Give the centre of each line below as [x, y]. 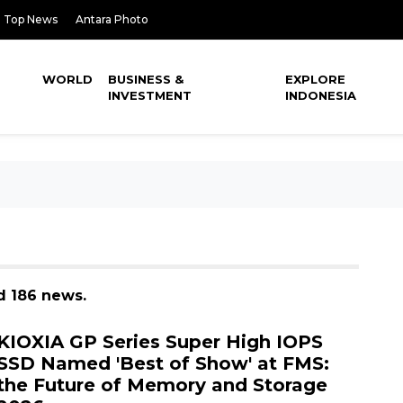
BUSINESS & [146, 79]
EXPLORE [316, 79]
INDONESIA [321, 95]
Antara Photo [112, 19]
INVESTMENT [150, 95]
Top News [31, 19]
